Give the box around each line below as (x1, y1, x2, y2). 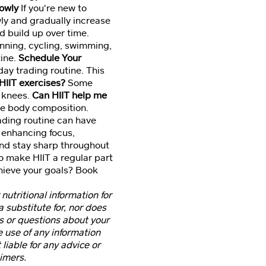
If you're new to (18, 2, 87, 14)
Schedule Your (18, 52, 81, 64)
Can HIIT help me (32, 89, 107, 102)
